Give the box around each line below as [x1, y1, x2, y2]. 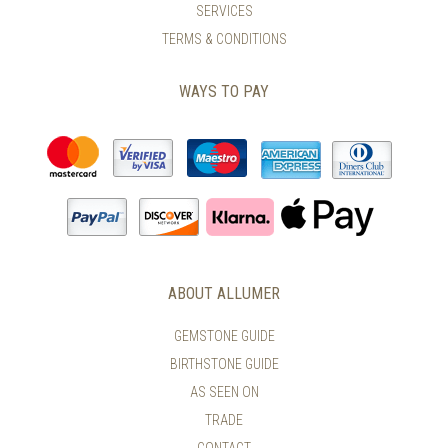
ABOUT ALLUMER [168, 283, 280, 303]
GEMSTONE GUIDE [173, 327, 275, 344]
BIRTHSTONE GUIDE [169, 355, 279, 372]
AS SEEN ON [189, 383, 259, 400]
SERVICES [195, 2, 253, 19]
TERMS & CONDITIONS [161, 30, 287, 47]
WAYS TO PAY [179, 81, 269, 101]
